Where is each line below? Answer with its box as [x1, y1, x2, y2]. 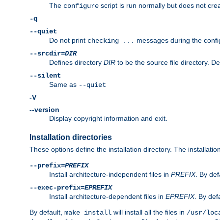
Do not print [49, 36, 87, 45]
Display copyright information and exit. [49, 114, 167, 123]
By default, [29, 208, 64, 217]
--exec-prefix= [29, 184, 84, 192]
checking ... [87, 37, 135, 45]
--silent [29, 72, 61, 80]
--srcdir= [29, 50, 65, 58]
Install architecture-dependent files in [49, 192, 165, 201]
